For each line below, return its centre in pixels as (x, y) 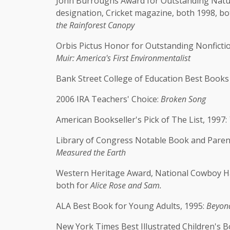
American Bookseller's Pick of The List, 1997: (142, 120)
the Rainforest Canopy (95, 25)
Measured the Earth (91, 152)
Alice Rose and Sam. (126, 185)
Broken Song (183, 99)
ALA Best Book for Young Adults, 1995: (131, 206)
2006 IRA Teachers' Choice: (108, 99)
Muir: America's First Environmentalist (123, 58)
